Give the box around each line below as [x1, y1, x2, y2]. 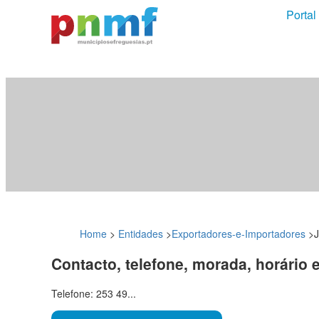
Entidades [118, 226, 163, 241]
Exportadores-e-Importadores [172, 226, 305, 241]
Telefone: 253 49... [51, 286, 136, 301]
